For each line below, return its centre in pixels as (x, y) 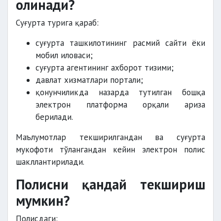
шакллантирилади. (50, 162)
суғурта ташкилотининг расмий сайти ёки (120, 43)
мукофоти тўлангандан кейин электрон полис (110, 149)
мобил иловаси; (64, 55)
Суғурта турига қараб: (57, 23)
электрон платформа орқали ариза (120, 105)
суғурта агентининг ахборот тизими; (105, 68)
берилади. (54, 117)
